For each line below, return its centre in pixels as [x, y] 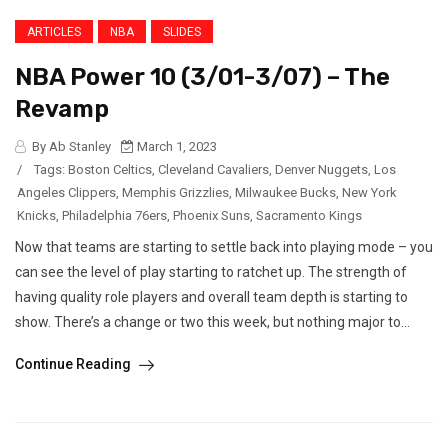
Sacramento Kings [309, 216]
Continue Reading [74, 364]
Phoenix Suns [211, 216]
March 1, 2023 [175, 147]
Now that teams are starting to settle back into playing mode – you [224, 247]
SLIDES [182, 32]
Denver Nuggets [321, 170]
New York [369, 193]
